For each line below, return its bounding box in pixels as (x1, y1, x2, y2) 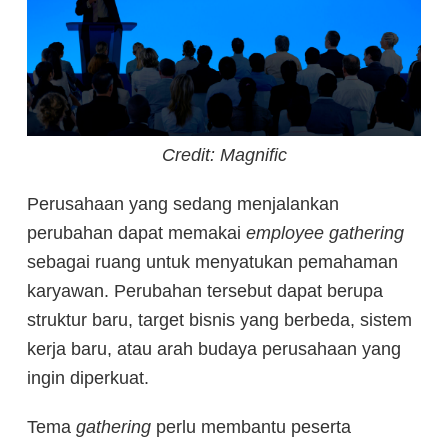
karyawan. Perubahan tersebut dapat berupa (27, 280, 383, 301)
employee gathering (246, 222, 404, 243)
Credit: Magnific (161, 144, 287, 165)
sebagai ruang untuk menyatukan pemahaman (27, 251, 398, 272)
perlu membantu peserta (151, 416, 351, 437)
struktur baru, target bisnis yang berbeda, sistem (27, 309, 412, 330)
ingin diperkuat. (27, 367, 149, 388)
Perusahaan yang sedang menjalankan (27, 193, 339, 214)
